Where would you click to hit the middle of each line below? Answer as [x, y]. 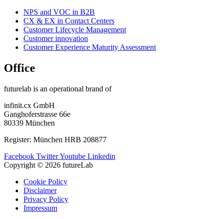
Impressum [40, 208]
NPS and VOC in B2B [59, 12]
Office [20, 68]
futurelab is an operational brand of [58, 88]
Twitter [47, 156]
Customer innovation [56, 38]
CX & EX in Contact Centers [69, 21]
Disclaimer [40, 190]
